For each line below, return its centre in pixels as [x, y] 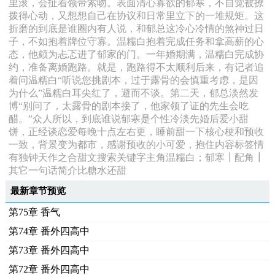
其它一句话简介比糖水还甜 [67, 170]
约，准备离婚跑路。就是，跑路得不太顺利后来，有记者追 [136, 67]
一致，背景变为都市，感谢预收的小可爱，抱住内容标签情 [136, 145]
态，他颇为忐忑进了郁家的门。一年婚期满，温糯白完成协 [136, 54]
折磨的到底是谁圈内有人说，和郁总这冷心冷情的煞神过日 [136, 29]
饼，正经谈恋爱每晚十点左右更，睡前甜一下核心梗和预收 [136, 132]
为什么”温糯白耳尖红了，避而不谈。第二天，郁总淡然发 [133, 93]
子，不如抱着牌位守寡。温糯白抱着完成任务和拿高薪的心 [136, 41]
